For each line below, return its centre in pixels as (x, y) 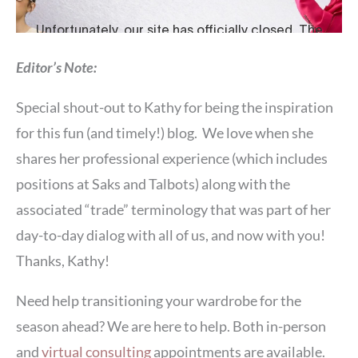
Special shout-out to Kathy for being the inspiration (175, 107)
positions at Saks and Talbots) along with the (153, 183)
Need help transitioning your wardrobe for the (159, 300)
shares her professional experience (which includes (172, 158)
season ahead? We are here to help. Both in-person (171, 326)
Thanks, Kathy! (63, 260)
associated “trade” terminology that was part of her (173, 209)
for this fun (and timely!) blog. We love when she (165, 132)
